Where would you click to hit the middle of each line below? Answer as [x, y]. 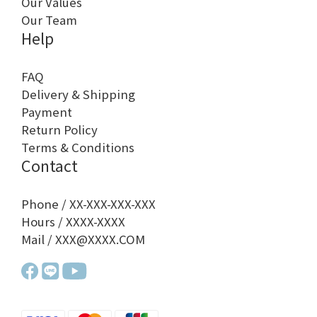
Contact [50, 166]
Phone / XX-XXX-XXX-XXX [88, 204]
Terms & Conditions [78, 148]
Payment [47, 112]
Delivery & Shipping [78, 94]
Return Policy [59, 130]
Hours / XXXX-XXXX [73, 222]
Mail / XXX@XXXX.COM [83, 240]
